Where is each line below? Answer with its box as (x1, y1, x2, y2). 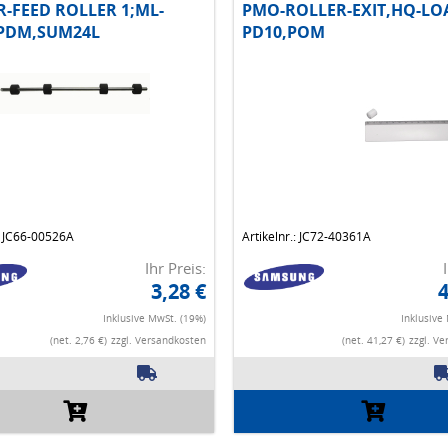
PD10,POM (242, 21, 325, 44)
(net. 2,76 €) (50, 333, 107, 348)
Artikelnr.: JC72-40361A (242, 228, 371, 246)
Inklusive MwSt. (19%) (103, 311, 206, 326)
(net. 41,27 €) (341, 333, 405, 348)
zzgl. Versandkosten (111, 333, 206, 348)
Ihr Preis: (145, 258, 206, 279)
